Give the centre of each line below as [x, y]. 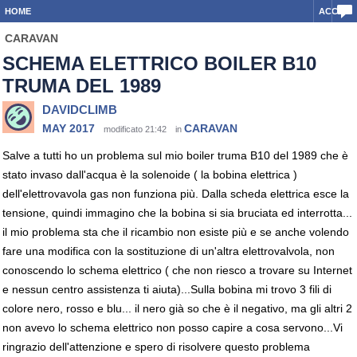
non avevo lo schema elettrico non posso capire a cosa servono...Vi [173, 328]
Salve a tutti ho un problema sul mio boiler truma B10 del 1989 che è [175, 155]
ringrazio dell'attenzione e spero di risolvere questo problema [156, 347]
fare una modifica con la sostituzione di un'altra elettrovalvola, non [169, 251]
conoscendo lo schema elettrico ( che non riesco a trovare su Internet [177, 270]
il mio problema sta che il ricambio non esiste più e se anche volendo [176, 232]
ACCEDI [335, 11]
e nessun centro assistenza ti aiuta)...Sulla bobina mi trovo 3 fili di [167, 289]
